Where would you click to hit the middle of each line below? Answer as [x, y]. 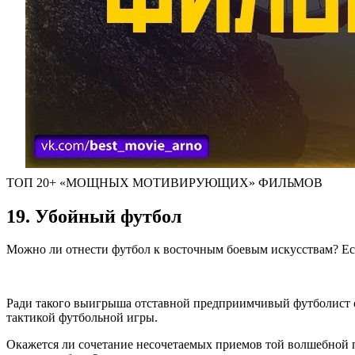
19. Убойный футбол [94, 216]
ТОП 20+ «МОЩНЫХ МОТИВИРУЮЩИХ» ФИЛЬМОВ [164, 182]
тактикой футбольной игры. [82, 318]
